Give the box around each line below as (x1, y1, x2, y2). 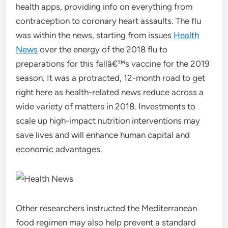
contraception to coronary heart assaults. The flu (16, 16, 202, 26)
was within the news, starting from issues (16, 30, 174, 40)
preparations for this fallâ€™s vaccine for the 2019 (16, 59, 210, 69)
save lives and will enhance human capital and (16, 130, 190, 140)
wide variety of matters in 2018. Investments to (16, 101, 196, 111)
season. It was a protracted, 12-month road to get (16, 73, 206, 83)
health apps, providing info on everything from (16, 2, 193, 12)
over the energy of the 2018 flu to (38, 44, 168, 54)
